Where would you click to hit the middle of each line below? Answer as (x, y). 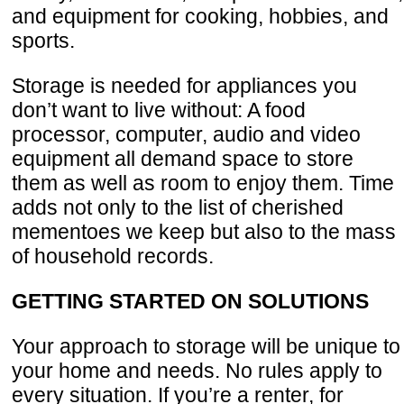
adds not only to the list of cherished (178, 207)
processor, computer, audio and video (186, 134)
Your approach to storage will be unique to (206, 347)
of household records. (113, 256)
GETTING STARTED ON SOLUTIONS (190, 301)
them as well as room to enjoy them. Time (203, 183)
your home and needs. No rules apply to (197, 371)
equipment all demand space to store (183, 158)
